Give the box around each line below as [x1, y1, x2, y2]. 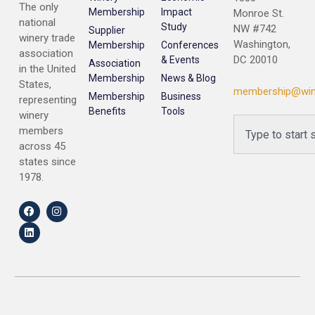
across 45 [18, 140, 65, 153]
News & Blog [161, 72, 217, 84]
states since [18, 155, 76, 169]
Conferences [161, 39, 219, 51]
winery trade [18, 32, 75, 45]
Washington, [233, 38, 291, 51]
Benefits [89, 105, 127, 117]
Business [161, 91, 202, 103]
